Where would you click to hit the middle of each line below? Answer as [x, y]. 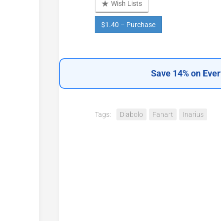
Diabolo [131, 115]
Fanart [163, 115]
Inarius [193, 115]
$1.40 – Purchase [128, 25]
